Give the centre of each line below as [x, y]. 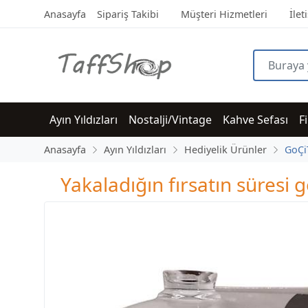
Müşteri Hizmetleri [224, 14]
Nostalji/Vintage [170, 120]
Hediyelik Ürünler [225, 150]
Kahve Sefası [255, 120]
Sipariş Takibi [128, 14]
